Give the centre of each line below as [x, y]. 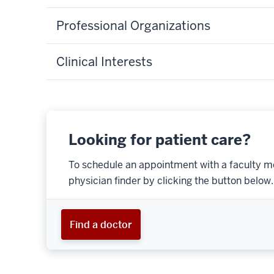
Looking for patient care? [160, 139]
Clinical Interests [104, 61]
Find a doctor [101, 224]
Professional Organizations [133, 25]
